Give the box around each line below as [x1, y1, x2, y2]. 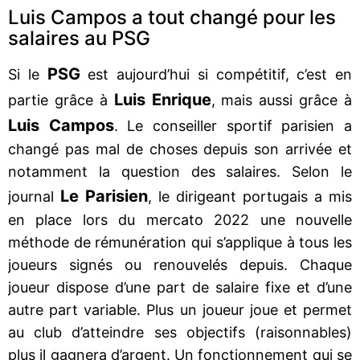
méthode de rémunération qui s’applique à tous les [8, 233, 352, 251]
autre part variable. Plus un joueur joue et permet [8, 301, 352, 318]
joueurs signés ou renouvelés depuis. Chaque [8, 256, 352, 273]
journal [8, 187, 54, 205]
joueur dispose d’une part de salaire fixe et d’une [8, 278, 352, 296]
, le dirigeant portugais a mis [148, 187, 352, 205]
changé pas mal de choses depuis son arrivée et [8, 140, 352, 157]
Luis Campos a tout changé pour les [8, 5, 336, 29]
